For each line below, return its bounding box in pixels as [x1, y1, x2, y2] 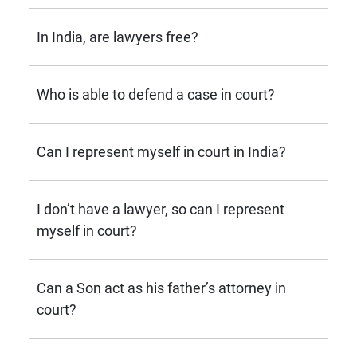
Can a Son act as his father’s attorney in [37, 280, 286, 296]
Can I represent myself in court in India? [37, 143, 286, 160]
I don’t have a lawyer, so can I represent [37, 201, 284, 218]
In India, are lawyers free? [37, 29, 198, 45]
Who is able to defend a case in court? [37, 86, 275, 103]
